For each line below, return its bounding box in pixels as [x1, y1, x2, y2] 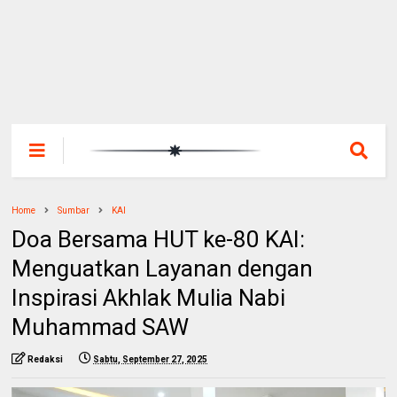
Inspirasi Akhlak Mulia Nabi [12, 284, 286, 312]
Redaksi [27, 354, 64, 365]
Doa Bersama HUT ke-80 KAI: [12, 226, 306, 253]
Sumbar [58, 206, 90, 216]
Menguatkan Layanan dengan [12, 255, 314, 283]
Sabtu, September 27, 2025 [93, 354, 208, 365]
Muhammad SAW [12, 314, 190, 341]
